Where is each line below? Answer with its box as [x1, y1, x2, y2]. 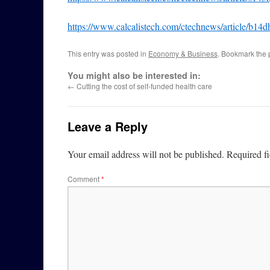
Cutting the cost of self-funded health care [75, 81, 212, 91]
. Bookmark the [218, 48, 268, 58]
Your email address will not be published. [67, 148, 224, 160]
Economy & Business [148, 48, 218, 58]
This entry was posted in [67, 48, 148, 58]
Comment [67, 174, 101, 184]
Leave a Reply [67, 118, 148, 135]
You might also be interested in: [67, 69, 201, 81]
